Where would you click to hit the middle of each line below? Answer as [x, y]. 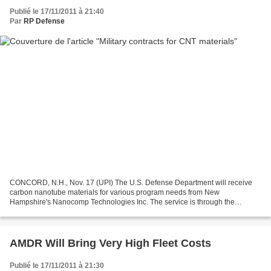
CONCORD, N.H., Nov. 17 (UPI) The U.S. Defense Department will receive [131, 183]
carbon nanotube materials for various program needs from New [115, 193]
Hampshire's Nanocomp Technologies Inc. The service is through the [122, 202]
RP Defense [44, 21]
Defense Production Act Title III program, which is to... [96, 212]
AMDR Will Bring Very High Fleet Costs [110, 243]
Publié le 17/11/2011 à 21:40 [57, 11]
